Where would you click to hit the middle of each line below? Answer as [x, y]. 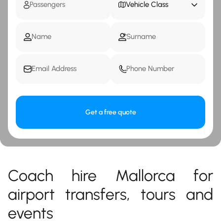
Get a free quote [110, 112]
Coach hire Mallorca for [110, 175]
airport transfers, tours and [110, 194]
